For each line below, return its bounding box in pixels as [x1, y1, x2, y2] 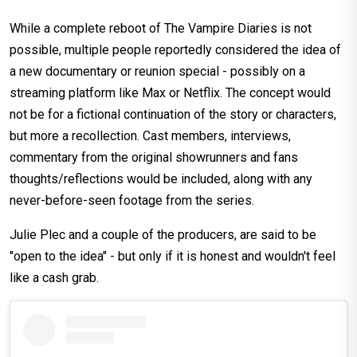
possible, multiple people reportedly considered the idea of [10, 42, 341, 58]
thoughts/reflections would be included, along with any [10, 171, 312, 187]
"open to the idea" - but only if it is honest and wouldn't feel [10, 249, 335, 265]
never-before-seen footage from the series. [10, 193, 254, 209]
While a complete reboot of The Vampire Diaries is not [10, 21, 312, 37]
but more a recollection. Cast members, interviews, [10, 128, 291, 144]
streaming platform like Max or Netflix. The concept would [10, 85, 331, 101]
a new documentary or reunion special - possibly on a [10, 64, 305, 80]
